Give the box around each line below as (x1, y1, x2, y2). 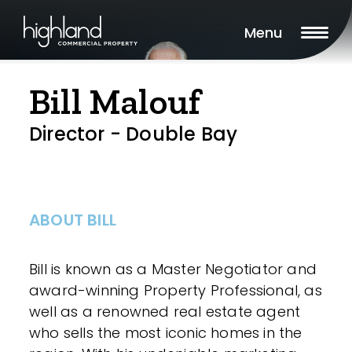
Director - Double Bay (29, 121, 238, 147)
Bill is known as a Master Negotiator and (29, 259, 317, 279)
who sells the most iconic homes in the (29, 323, 302, 343)
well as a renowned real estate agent (29, 302, 301, 321)
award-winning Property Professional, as (29, 280, 322, 300)
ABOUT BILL (29, 209, 116, 231)
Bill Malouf (29, 81, 201, 123)
